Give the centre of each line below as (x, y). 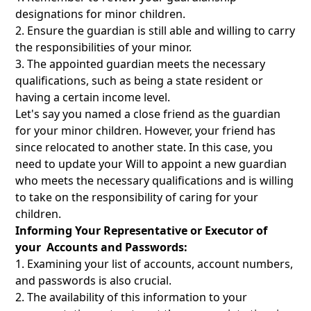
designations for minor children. (101, 14)
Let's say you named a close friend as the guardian (148, 114)
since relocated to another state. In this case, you (144, 148)
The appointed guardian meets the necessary (146, 64)
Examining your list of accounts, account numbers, (160, 264)
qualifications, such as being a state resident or (140, 81)
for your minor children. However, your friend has (146, 131)
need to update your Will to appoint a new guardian (151, 164)
